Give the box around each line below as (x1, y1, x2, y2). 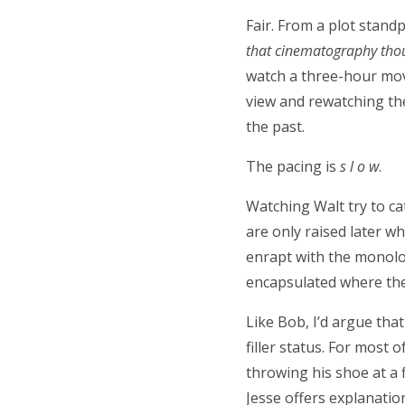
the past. (246, 116, 305, 137)
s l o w (340, 155, 379, 176)
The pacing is (246, 155, 340, 176)
